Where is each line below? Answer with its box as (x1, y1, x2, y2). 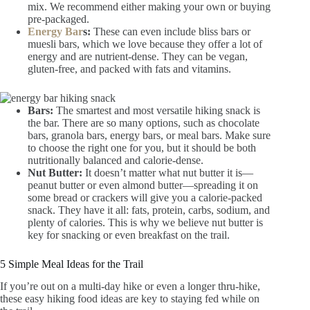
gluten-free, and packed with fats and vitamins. (28, 62, 231, 75)
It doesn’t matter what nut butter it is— (85, 166, 253, 179)
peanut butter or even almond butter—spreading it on (28, 179, 258, 191)
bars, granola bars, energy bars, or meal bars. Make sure (28, 129, 271, 141)
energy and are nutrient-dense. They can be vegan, (28, 50, 248, 62)
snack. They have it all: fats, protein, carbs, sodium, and (28, 203, 270, 216)
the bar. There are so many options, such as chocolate (28, 116, 259, 129)
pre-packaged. (28, 12, 89, 25)
